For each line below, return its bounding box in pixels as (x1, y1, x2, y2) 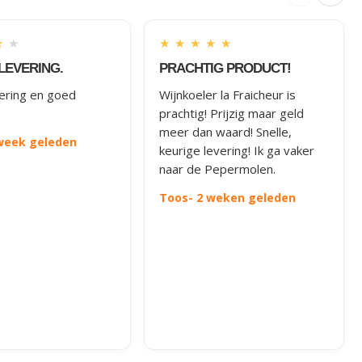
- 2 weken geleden (188, 189, 297, 205)
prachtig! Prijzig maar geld (159, 104, 305, 121)
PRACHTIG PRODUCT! (159, 60, 292, 76)
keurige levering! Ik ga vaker (159, 141, 315, 158)
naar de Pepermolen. (159, 160, 276, 177)
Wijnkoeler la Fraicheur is (159, 86, 297, 103)
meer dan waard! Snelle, (159, 123, 293, 140)
